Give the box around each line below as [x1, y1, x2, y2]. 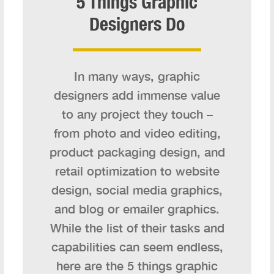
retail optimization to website [54, 163, 220, 179]
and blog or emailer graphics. [54, 201, 220, 217]
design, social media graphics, [51, 182, 223, 198]
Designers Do [89, 13, 185, 35]
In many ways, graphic [74, 68, 200, 84]
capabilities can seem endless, [51, 239, 223, 254]
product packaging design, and [49, 144, 225, 160]
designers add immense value [54, 87, 220, 103]
